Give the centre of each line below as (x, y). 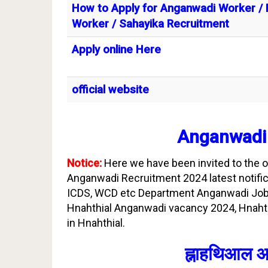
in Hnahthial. (96, 223)
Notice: (86, 163)
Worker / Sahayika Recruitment (150, 24)
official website (110, 90)
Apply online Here (116, 50)
